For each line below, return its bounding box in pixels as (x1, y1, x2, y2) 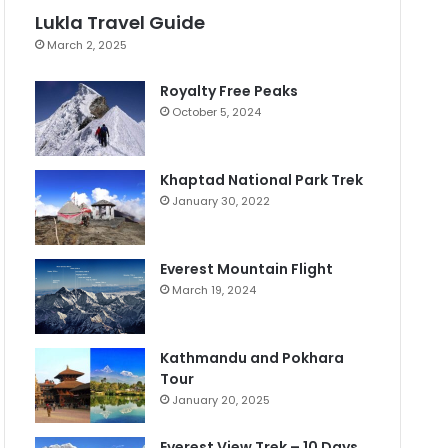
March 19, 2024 (172, 282, 257, 299)
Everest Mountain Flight (160, 259, 334, 280)
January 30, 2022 (172, 193, 271, 210)
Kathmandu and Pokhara (160, 348, 345, 369)
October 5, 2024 (172, 104, 262, 121)
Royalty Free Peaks (160, 81, 299, 102)
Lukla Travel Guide (35, 10, 206, 36)
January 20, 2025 (172, 392, 271, 409)
